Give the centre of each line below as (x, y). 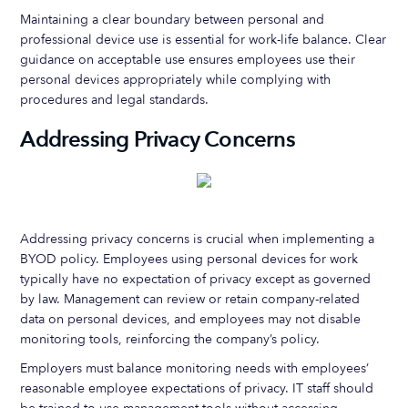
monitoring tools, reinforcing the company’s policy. (170, 339)
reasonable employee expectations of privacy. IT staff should (197, 388)
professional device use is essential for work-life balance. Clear (204, 40)
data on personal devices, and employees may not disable (191, 319)
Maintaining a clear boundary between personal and (173, 20)
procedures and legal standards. (115, 100)
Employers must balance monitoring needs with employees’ (195, 368)
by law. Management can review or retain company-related (190, 299)
